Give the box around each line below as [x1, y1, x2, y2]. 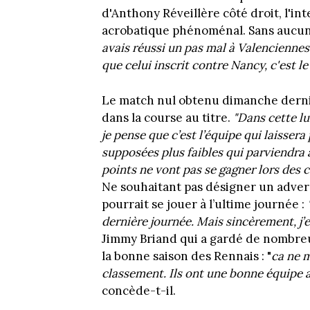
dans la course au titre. [102, 109, 233, 125]
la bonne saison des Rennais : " [102, 248, 271, 264]
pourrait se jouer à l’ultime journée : [102, 196, 307, 212]
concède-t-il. [102, 282, 176, 298]
